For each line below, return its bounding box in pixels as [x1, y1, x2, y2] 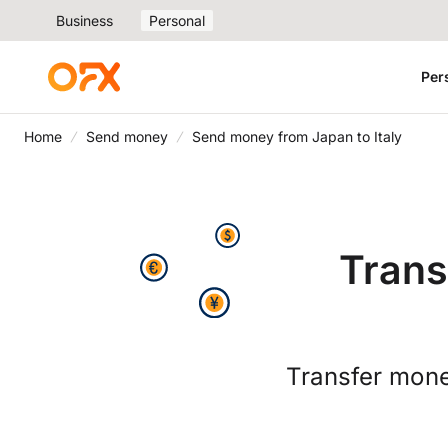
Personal [149, 12, 205, 29]
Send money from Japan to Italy [192, 128, 402, 145]
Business [56, 12, 113, 29]
